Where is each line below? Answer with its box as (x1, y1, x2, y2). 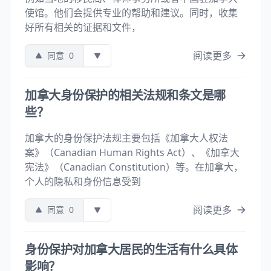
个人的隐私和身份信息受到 (25, 175, 141, 188)
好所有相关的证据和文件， (25, 21, 141, 34)
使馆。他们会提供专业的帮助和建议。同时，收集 (25, 6, 238, 19)
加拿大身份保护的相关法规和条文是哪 (25, 87, 226, 103)
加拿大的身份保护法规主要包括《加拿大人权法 (25, 131, 228, 145)
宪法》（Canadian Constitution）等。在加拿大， (25, 160, 243, 174)
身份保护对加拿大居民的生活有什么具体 (25, 241, 237, 258)
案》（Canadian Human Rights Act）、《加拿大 (25, 146, 240, 159)
